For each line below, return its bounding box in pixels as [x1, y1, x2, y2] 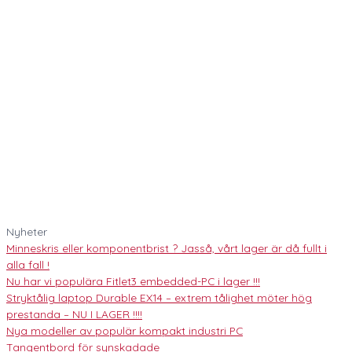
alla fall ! [6, 258, 49, 272]
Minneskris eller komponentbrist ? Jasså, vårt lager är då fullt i [6, 241, 327, 255]
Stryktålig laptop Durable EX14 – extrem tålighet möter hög [6, 291, 312, 305]
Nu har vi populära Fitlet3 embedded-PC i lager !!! [6, 274, 260, 288]
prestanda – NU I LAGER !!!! [6, 307, 142, 321]
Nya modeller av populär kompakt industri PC [6, 324, 243, 338]
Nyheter [6, 225, 47, 239]
